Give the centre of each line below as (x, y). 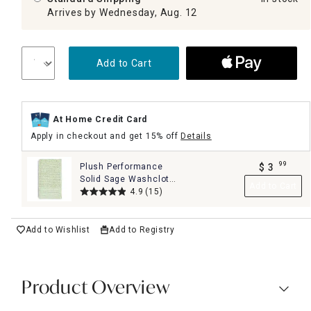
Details (196, 136)
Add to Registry (142, 229)
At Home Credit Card (100, 119)
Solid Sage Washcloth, (129, 179)
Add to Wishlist (58, 229)
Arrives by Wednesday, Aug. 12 (123, 12)
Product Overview (96, 288)
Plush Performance (121, 166)
